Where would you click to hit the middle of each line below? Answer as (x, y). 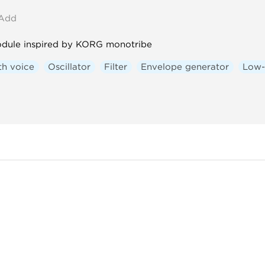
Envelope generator (185, 67)
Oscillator (70, 67)
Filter (116, 67)
